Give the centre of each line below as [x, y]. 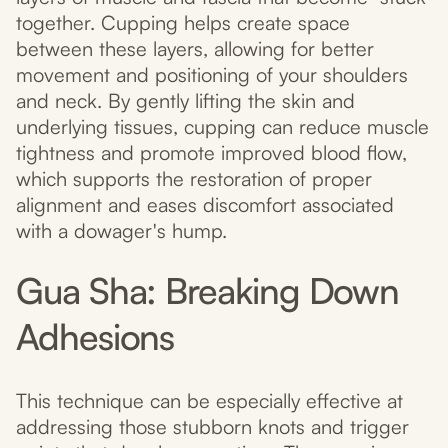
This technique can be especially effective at [209, 401]
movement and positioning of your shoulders [212, 75]
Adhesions [95, 337]
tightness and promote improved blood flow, [211, 153]
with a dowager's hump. [121, 231]
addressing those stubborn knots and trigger [212, 427]
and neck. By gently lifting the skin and [185, 101]
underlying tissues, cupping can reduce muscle [222, 127]
